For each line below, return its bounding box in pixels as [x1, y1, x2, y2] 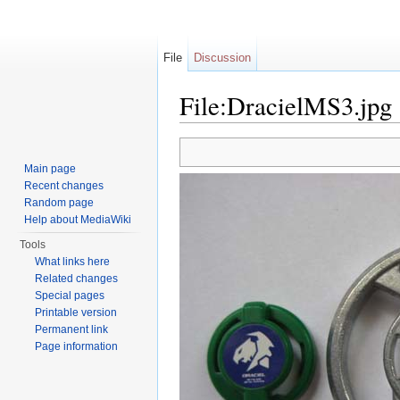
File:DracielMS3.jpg [179, 88, 392, 122]
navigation [232, 122, 290, 137]
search [297, 122, 336, 137]
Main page [24, 162, 77, 175]
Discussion [194, 51, 252, 64]
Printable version [35, 306, 118, 319]
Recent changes [24, 179, 104, 192]
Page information [35, 340, 119, 353]
